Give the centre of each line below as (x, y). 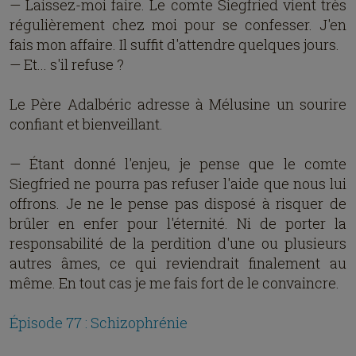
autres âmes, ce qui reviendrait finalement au (178, 263)
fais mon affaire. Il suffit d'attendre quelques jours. (174, 44)
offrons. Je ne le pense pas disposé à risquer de (178, 203)
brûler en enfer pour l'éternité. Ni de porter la (178, 223)
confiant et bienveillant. (86, 124)
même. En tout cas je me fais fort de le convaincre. (174, 283)
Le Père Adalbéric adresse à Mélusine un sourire (178, 104)
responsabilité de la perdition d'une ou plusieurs (178, 243)
